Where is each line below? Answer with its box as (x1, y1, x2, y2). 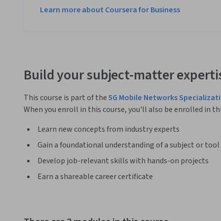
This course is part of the (24, 92, 109, 103)
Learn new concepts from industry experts (37, 123, 180, 135)
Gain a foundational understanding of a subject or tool (37, 139, 220, 150)
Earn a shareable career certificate (37, 171, 153, 182)
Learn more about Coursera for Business (40, 4, 181, 16)
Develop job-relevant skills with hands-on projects (37, 155, 209, 166)
